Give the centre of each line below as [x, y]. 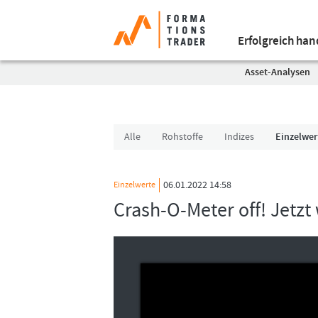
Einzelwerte [135, 185]
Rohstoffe [182, 137]
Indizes [239, 137]
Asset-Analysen [278, 72]
